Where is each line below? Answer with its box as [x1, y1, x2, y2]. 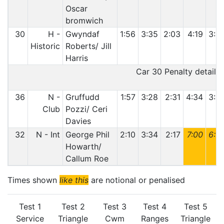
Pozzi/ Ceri [65, 104, 107, 114]
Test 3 [102, 201, 126, 211]
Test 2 [61, 201, 85, 211]
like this [59, 175, 88, 185]
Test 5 [183, 201, 207, 211]
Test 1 [18, 201, 41, 211]
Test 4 [143, 201, 166, 211]
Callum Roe [65, 153, 108, 163]
